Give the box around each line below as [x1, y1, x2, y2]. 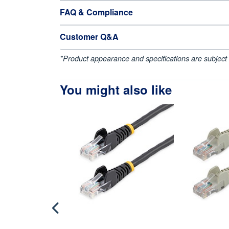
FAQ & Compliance [60, 6, 133, 18]
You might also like [60, 81, 172, 98]
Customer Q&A [60, 31, 119, 42]
